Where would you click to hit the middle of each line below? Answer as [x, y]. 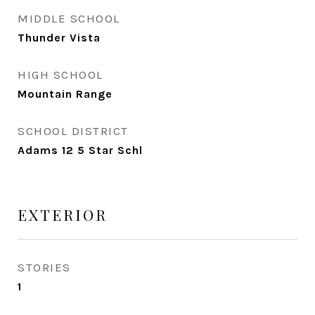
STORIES [44, 267]
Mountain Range [65, 94]
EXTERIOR [63, 214]
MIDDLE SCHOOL [69, 18]
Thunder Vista [59, 38]
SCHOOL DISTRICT [73, 131]
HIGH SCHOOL [60, 75]
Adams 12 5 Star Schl [80, 150]
